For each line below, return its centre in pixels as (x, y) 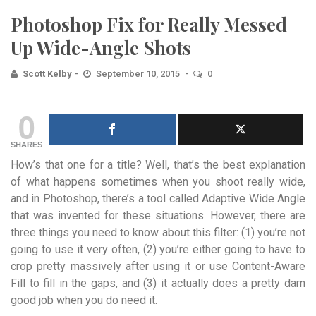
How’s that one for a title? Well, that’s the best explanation (158, 165)
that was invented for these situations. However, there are (158, 215)
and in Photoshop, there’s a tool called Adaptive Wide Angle (158, 199)
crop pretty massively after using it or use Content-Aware (158, 266)
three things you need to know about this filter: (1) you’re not (158, 232)
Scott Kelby (47, 74)
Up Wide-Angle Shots (101, 48)
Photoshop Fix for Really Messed (149, 24)
